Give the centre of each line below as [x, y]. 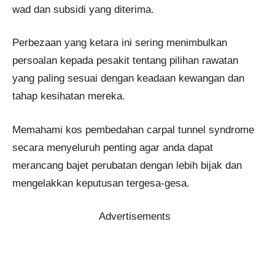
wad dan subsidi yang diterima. [83, 9]
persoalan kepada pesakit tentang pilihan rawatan [125, 61]
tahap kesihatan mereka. [69, 96]
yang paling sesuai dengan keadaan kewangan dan [128, 79]
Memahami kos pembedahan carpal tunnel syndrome [133, 130]
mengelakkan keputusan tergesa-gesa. [101, 183]
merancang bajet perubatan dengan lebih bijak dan [127, 165]
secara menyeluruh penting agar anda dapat [113, 147]
